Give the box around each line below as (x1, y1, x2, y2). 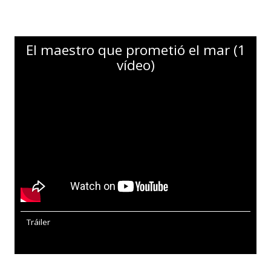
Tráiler (27, 217, 50, 227)
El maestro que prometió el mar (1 (25, 41, 246, 60)
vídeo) (116, 56, 155, 75)
